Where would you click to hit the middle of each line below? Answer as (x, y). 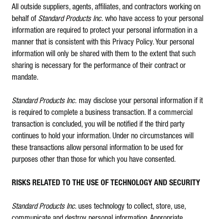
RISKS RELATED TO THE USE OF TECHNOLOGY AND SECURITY (106, 183)
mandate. (25, 78)
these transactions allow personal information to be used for (98, 148)
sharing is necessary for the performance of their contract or (99, 66)
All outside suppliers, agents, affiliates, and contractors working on (106, 7)
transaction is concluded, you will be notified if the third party (98, 125)
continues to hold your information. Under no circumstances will (103, 136)
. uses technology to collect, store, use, (130, 207)
